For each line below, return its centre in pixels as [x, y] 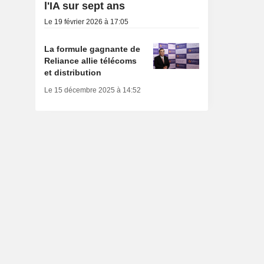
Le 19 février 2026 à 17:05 [86, 22]
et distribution [72, 73]
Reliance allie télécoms [90, 61]
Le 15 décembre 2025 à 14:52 [92, 90]
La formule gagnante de [92, 49]
